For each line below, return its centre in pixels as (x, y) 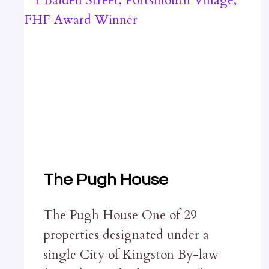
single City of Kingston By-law (131, 255)
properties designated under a (126, 235)
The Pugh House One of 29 (120, 216)
